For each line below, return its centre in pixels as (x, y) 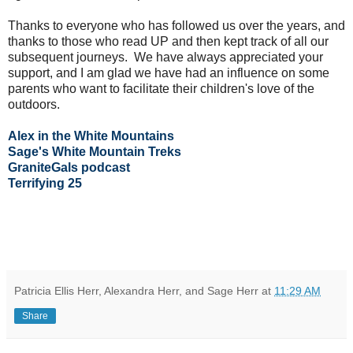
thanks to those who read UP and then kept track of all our (168, 41)
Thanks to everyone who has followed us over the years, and (176, 25)
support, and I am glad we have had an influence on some (169, 72)
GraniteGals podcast (69, 167)
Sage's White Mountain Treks (95, 151)
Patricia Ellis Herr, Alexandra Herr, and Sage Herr (136, 290)
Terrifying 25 (45, 183)
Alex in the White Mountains (91, 136)
